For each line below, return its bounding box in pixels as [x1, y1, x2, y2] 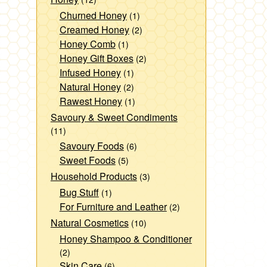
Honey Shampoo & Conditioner [59, 231, 192, 246]
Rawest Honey [59, 94, 122, 108]
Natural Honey [59, 79, 121, 94]
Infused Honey [59, 65, 121, 79]
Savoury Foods [59, 138, 124, 153]
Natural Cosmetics [50, 215, 129, 229]
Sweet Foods [59, 153, 116, 167]
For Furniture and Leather [59, 199, 167, 213]
